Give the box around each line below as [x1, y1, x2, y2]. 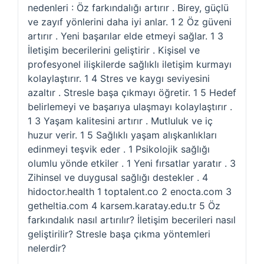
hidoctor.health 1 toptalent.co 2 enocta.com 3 [28, 186, 232, 197]
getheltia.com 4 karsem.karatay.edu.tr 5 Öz [28, 200, 220, 212]
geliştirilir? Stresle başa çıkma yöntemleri [28, 228, 210, 240]
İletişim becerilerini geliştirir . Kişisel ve [28, 44, 200, 56]
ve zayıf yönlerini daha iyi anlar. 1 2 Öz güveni [28, 16, 232, 28]
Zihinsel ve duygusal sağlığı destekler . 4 [28, 171, 208, 183]
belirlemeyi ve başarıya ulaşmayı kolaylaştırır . [28, 101, 232, 113]
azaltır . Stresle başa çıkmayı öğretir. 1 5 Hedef [28, 87, 236, 98]
